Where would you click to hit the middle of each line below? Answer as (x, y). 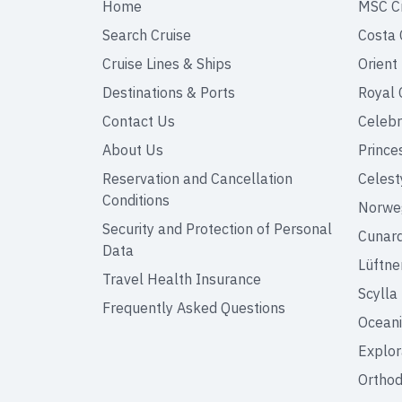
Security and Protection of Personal (217, 229)
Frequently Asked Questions (194, 308)
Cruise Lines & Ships (167, 64)
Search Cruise (147, 35)
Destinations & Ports (169, 92)
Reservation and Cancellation (197, 179)
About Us (133, 150)
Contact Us (139, 121)
